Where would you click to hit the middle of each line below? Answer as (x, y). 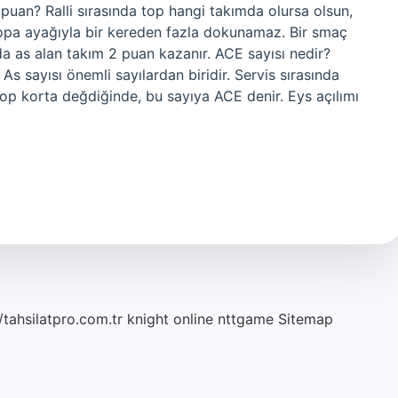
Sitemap (306, 319)
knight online (170, 319)
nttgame (246, 319)
